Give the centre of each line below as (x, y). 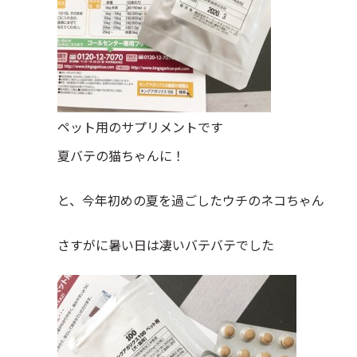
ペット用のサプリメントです (140, 127)
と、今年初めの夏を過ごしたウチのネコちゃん (191, 200)
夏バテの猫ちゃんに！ (121, 155)
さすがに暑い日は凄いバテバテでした (166, 245)
